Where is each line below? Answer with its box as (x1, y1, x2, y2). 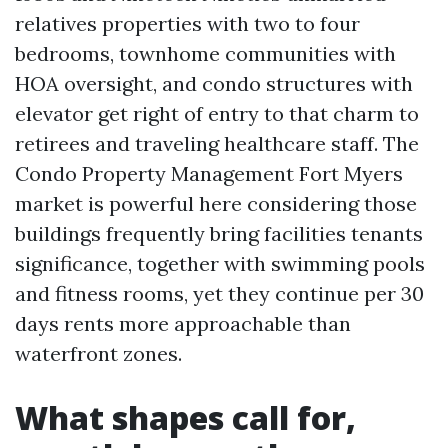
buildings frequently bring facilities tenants (15, 221, 423, 246)
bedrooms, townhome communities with (15, 41, 396, 66)
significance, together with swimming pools (15, 251, 425, 276)
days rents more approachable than (15, 311, 351, 336)
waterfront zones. (15, 341, 182, 366)
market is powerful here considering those (15, 191, 417, 216)
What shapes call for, (15, 396, 356, 439)
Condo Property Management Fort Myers (15, 161, 403, 186)
